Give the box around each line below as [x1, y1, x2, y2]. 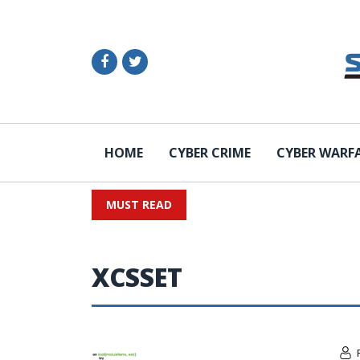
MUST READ [106, 197, 172, 212]
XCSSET [92, 260, 182, 294]
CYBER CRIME [169, 144, 251, 162]
